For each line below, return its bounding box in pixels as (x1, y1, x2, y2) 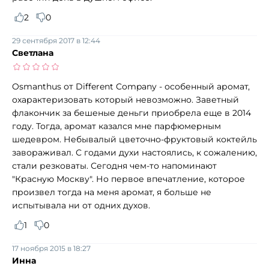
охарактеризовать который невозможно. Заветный (12, 94, 239, 105)
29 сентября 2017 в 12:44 (12, 35, 100, 45)
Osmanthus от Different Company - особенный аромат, (12, 80, 250, 92)
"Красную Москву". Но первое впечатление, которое (12, 173, 245, 184)
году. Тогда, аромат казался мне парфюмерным (12, 120, 221, 131)
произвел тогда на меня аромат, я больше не (12, 186, 211, 198)
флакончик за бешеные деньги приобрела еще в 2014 (12, 107, 251, 118)
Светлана (12, 47, 53, 58)
